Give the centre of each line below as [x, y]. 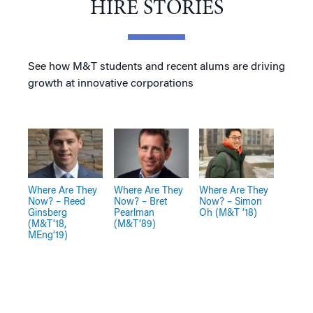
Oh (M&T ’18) [228, 214]
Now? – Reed [57, 203]
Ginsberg [48, 214]
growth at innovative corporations [111, 84]
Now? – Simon [231, 203]
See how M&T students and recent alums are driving [156, 67]
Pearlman [134, 214]
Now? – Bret [140, 203]
